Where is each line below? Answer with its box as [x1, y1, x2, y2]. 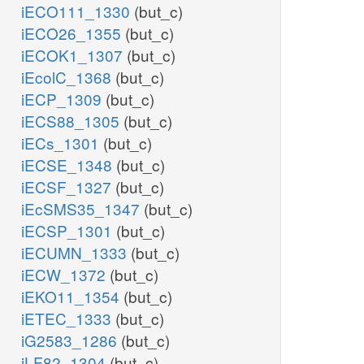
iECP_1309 [21, 88, 106, 110]
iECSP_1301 [21, 219, 116, 242]
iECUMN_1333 [21, 241, 131, 264]
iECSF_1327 [21, 175, 115, 198]
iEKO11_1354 [21, 285, 123, 308]
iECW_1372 [21, 263, 110, 286]
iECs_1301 [21, 132, 103, 154]
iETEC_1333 [21, 307, 115, 330]
